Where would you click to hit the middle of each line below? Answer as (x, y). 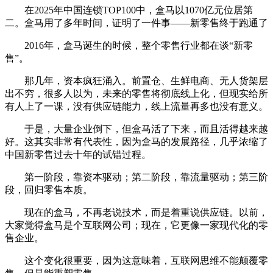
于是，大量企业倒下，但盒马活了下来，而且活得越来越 (146, 129)
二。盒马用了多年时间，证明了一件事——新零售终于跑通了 (136, 23)
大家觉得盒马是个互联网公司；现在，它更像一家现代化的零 (136, 225)
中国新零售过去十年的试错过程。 (78, 154)
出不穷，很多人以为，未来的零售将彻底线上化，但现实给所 (136, 93)
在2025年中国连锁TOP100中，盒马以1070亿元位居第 (139, 10)
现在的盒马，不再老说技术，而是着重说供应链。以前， (146, 212)
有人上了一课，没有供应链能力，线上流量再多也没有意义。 (136, 106)
